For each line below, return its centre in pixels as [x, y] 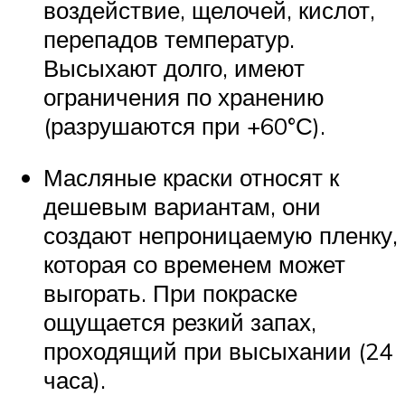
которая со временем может [194, 264]
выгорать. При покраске [170, 293]
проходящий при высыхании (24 [218, 351]
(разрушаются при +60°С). [184, 125]
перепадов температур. [169, 38]
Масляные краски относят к [191, 178]
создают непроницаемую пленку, [221, 235]
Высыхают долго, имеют [174, 67]
